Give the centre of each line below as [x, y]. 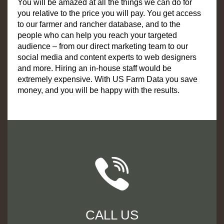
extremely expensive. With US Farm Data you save [107, 79]
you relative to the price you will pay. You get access [109, 13]
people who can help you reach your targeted [97, 35]
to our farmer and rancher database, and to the [99, 24]
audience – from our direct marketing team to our [103, 46]
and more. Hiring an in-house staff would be [94, 68]
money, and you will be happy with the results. [98, 90]
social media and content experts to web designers [107, 57]
